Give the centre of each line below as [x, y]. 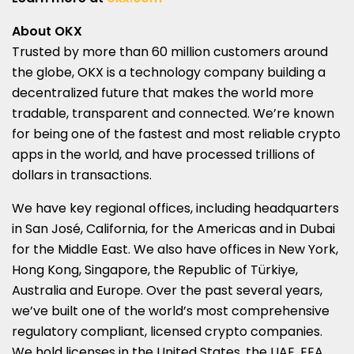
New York [307, 249]
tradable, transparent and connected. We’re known [173, 113]
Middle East [93, 249]
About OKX [47, 31]
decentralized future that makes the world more [163, 92]
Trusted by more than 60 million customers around [170, 51]
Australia [39, 290]
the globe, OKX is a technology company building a [169, 72]
